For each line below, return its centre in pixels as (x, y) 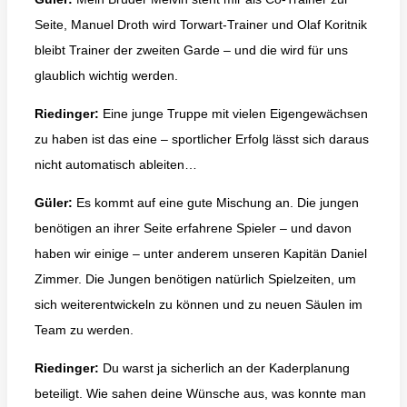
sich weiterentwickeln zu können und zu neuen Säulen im (199, 304)
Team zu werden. (84, 329)
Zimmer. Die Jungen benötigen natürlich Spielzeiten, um (195, 278)
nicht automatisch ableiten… (116, 164)
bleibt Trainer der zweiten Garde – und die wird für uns (191, 50)
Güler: (54, 202)
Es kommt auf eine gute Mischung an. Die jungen (216, 202)
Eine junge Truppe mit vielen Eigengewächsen (233, 113)
